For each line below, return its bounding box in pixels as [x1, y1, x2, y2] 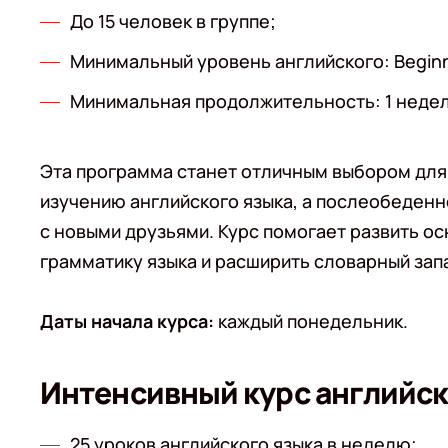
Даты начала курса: [40, 309, 214, 333]
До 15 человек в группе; [70, 9, 276, 33]
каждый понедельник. [214, 309, 408, 333]
